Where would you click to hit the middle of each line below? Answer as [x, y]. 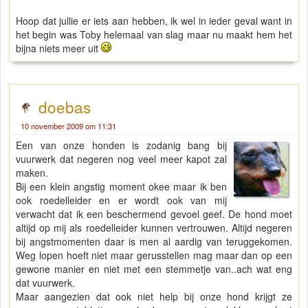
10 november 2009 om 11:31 [68, 126]
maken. [32, 173]
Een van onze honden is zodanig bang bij [121, 145]
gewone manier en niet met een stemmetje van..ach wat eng [154, 269]
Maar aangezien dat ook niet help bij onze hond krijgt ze [154, 297]
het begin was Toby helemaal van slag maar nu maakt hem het [154, 35]
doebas [65, 107]
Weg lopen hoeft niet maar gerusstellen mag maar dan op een [154, 255]
